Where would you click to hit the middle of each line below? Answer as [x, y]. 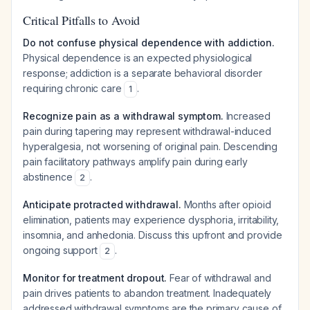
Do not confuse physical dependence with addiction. [149, 43]
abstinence [49, 177]
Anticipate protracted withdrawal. [102, 204]
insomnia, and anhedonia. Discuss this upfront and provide [153, 235]
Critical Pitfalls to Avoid [82, 20]
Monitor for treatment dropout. [95, 278]
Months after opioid [226, 204]
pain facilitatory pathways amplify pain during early [135, 162]
